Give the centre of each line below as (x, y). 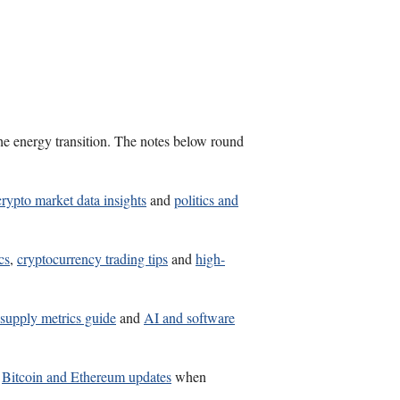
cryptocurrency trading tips (92, 259)
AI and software (189, 318)
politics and (206, 200)
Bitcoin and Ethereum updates (87, 377)
